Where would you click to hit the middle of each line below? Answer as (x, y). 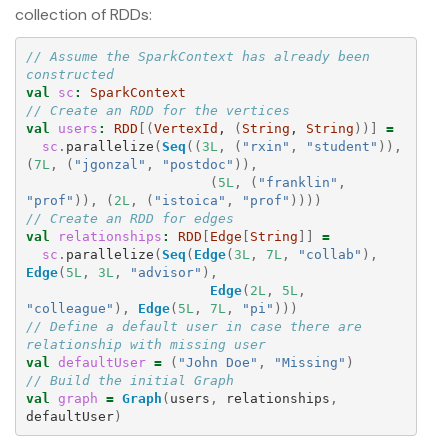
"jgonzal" (109, 164)
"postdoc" (197, 164)
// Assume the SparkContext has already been (197, 56)
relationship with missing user (145, 344)
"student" (341, 146)
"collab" (329, 254)
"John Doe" (217, 362)
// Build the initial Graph (129, 380)
